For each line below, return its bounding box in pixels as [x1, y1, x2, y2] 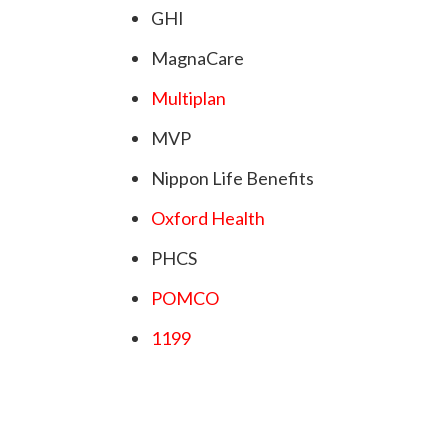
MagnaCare [151, 47, 244, 70]
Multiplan [151, 87, 226, 110]
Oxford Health [151, 207, 265, 230]
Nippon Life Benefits [151, 167, 314, 190]
